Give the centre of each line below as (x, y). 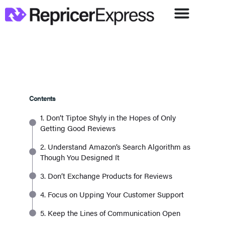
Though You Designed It (80, 157)
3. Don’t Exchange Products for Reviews (106, 176)
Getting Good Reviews (78, 128)
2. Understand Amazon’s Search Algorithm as (115, 147)
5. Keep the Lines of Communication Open (110, 213)
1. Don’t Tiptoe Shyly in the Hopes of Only (108, 118)
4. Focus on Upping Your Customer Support (112, 194)
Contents (42, 98)
